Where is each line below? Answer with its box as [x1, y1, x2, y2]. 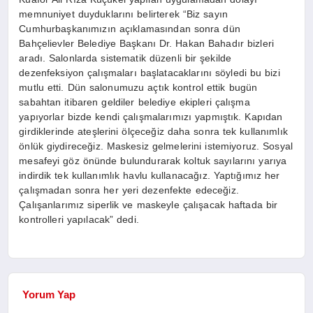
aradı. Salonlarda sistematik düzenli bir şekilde [19, 52, 232, 64]
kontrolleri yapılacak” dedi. [19, 214, 139, 226]
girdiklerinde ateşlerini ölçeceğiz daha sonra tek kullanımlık [19, 126, 288, 138]
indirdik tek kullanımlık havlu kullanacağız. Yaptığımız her [19, 170, 280, 182]
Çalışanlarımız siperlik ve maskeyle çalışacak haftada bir [19, 199, 278, 211]
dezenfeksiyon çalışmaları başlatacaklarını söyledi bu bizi [19, 67, 280, 79]
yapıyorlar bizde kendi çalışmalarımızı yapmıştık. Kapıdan [19, 111, 283, 123]
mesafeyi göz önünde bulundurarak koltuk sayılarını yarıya [19, 155, 287, 167]
